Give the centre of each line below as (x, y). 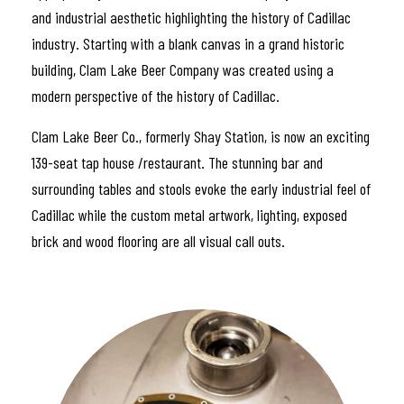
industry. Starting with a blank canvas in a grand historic (188, 44)
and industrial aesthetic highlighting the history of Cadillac (191, 18)
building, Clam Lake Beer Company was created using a (183, 70)
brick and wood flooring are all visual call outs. (158, 241)
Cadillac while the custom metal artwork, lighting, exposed (189, 215)
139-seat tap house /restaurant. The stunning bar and (177, 163)
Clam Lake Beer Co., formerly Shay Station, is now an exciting (201, 137)
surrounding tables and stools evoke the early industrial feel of (201, 189)
